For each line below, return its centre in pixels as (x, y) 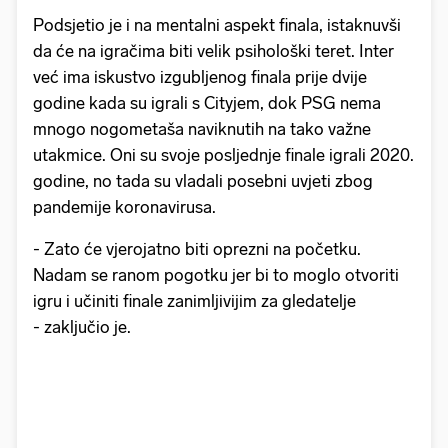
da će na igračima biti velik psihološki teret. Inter (213, 50)
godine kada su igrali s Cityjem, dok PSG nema (207, 102)
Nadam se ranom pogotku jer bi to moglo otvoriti (216, 274)
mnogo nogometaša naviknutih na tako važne (202, 128)
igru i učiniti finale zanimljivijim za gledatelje (194, 300)
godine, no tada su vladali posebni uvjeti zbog (203, 180)
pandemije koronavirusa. (124, 206)
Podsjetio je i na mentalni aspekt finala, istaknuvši (217, 24)
